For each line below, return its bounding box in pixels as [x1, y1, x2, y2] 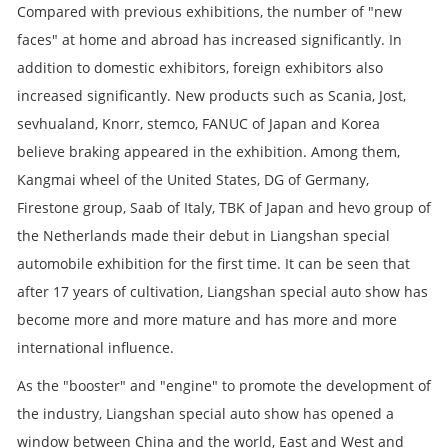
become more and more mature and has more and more [17, 309, 397, 329]
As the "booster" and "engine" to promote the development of [17, 375, 431, 395]
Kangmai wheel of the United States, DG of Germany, [17, 169, 369, 189]
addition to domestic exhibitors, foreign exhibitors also [17, 57, 383, 77]
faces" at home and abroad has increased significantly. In [17, 29, 402, 49]
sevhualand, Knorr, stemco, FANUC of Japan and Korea [17, 113, 380, 133]
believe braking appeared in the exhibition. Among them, [17, 141, 400, 161]
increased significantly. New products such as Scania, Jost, [17, 85, 406, 105]
